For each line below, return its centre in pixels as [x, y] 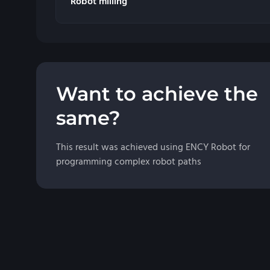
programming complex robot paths [129, 162]
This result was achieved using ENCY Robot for [153, 147]
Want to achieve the [157, 94]
